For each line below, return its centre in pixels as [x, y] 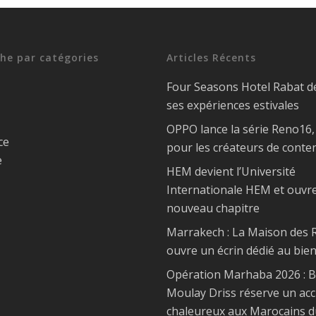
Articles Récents [211, 57]
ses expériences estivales [232, 105]
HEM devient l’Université [231, 171]
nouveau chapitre [213, 208]
